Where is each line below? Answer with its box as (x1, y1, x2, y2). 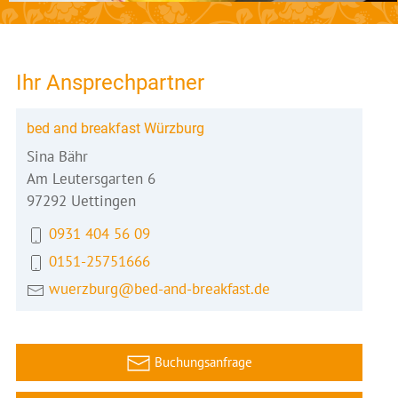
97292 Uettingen (27, 190, 136, 211)
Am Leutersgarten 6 (27, 168, 155, 188)
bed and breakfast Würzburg (27, 119, 204, 137)
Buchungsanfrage (155, 353, 252, 370)
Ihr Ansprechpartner (16, 69, 204, 95)
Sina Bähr (27, 146, 88, 166)
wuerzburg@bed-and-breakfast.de (49, 278, 270, 298)
